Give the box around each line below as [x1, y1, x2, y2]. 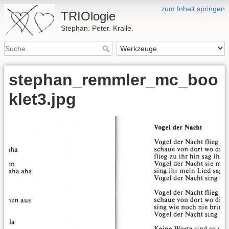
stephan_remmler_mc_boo [9, 71, 218, 89]
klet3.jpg [9, 90, 76, 109]
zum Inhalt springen [161, 5, 225, 13]
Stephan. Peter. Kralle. [61, 24, 134, 32]
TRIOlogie [61, 9, 116, 23]
